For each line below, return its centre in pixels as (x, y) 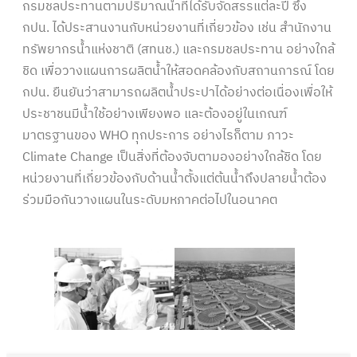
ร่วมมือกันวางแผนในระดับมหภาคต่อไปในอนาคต (150, 200)
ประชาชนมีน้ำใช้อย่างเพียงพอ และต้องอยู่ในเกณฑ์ (155, 114)
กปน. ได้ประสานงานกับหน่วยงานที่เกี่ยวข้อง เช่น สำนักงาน (177, 28)
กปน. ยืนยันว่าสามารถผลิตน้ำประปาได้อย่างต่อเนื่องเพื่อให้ (177, 92)
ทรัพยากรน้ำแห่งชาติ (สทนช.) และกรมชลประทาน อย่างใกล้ (178, 49)
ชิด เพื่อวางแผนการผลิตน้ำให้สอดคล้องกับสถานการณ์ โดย (178, 71)
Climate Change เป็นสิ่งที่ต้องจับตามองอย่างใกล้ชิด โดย (172, 157)
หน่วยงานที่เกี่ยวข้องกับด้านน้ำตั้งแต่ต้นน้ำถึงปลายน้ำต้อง (175, 178)
